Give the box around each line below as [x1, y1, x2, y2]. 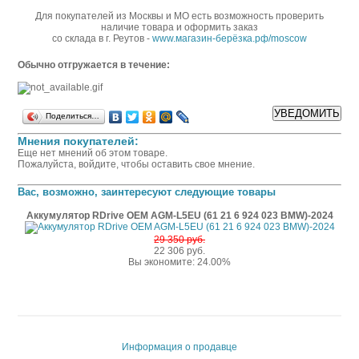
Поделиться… [46, 111, 99, 120]
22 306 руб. [154, 245, 205, 256]
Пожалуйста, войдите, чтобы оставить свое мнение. [18, 159, 255, 170]
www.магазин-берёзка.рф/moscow [152, 33, 307, 44]
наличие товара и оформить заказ [101, 22, 258, 33]
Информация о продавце [122, 341, 237, 353]
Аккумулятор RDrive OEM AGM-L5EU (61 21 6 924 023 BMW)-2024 [26, 210, 333, 221]
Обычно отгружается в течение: [18, 59, 170, 71]
